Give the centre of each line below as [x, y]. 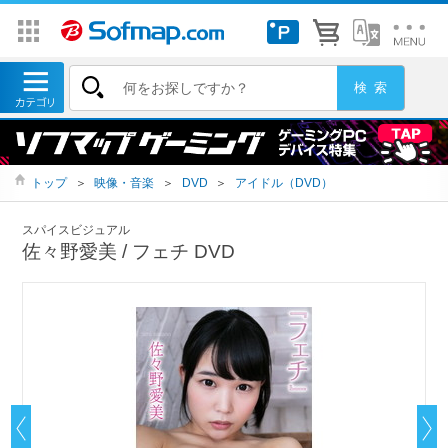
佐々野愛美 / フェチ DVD [129, 251]
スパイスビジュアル [76, 229]
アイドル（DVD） [283, 183]
